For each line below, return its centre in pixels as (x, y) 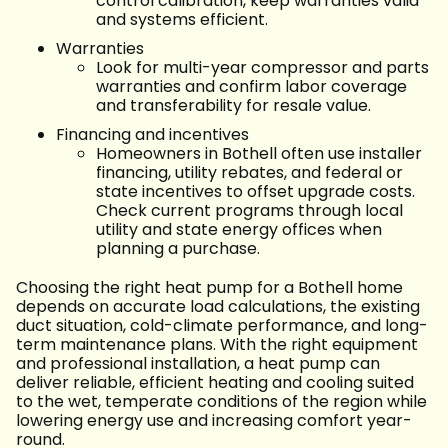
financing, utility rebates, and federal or (249, 173)
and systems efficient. (182, 20)
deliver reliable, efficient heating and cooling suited (215, 383)
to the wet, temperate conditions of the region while (221, 402)
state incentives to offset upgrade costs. (255, 192)
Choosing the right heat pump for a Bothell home (209, 288)
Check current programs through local (249, 211)
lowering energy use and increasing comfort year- (214, 421)
